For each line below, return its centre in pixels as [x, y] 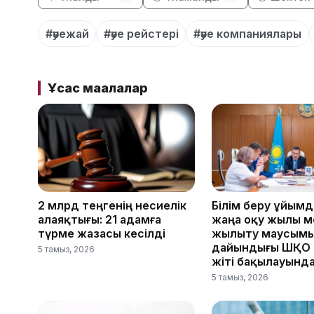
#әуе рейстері [141, 33]
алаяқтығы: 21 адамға [100, 220]
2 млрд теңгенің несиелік [112, 206]
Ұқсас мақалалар [97, 88]
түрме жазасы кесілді [102, 234]
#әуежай [67, 33]
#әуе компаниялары [247, 33]
